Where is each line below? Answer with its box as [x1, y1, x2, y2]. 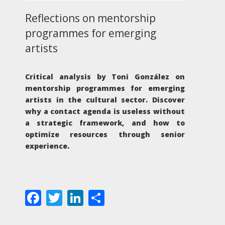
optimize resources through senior [25, 129, 185, 139]
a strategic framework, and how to [25, 118, 185, 128]
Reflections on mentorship [25, 11, 156, 25]
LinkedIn [83, 185, 148, 207]
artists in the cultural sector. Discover [25, 94, 185, 104]
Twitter [62, 185, 116, 207]
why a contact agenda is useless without [25, 106, 185, 116]
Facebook [41, 185, 112, 207]
